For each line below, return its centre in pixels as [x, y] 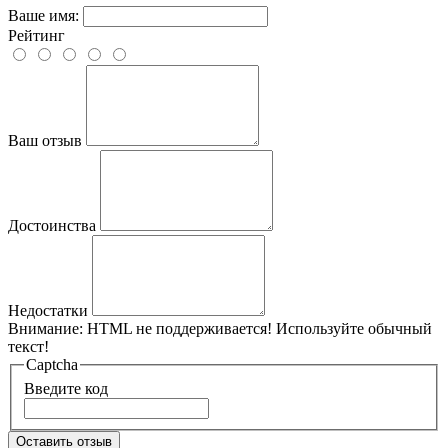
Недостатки [48, 311]
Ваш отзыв [45, 141]
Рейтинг [36, 36]
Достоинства [52, 226]
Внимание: [45, 329]
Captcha [52, 365]
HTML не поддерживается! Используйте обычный [257, 329]
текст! [28, 347]
